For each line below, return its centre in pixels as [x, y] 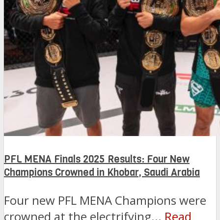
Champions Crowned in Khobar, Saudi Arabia [102, 172]
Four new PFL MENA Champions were [105, 200]
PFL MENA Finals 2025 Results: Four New [97, 159]
